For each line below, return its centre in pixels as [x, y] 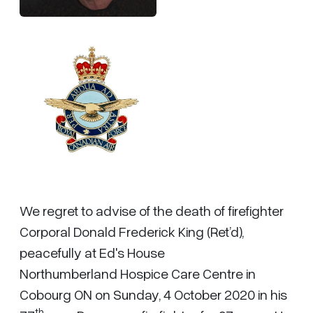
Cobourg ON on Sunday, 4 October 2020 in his [153, 294]
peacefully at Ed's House [92, 252]
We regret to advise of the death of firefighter [152, 210]
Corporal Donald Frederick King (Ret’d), [132, 231]
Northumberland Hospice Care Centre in [138, 273]
